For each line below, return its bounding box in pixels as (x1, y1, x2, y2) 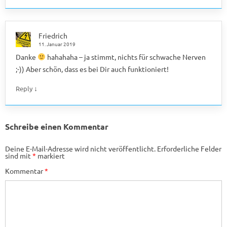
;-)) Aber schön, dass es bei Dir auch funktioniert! (16, 64, 169, 73)
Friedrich (39, 30, 67, 40)
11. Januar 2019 (39, 40, 75, 48)
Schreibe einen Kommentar (5, 121, 108, 132)
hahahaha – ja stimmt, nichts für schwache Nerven (45, 52, 206, 61)
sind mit (5, 150, 32, 160)
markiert (36, 150, 65, 160)
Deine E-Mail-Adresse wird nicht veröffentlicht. (5, 143, 156, 153)
